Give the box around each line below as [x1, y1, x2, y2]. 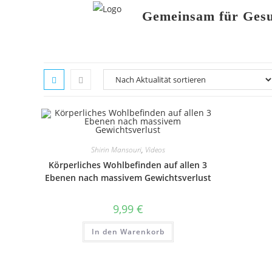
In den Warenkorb [91, 226, 165, 237]
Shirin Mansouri [90, 144, 141, 155]
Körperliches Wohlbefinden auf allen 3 [49, 159, 208, 171]
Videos [144, 144, 165, 155]
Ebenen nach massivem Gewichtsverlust [44, 172, 211, 183]
